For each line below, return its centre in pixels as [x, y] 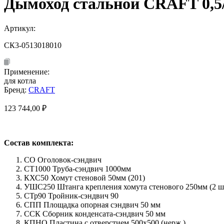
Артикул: [21, 28]
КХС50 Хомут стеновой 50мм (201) [84, 177]
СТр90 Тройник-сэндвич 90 [71, 195]
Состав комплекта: [39, 142]
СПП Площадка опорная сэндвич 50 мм [92, 204]
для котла [20, 80]
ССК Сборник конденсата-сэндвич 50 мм [95, 213]
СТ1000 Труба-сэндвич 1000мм [77, 168]
